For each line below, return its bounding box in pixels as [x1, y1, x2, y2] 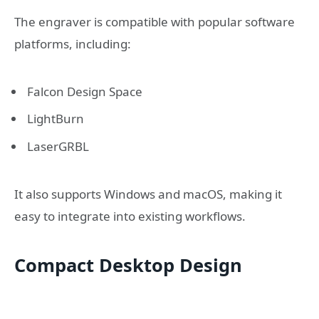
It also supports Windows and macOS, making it [14, 185, 282, 202]
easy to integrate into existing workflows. [14, 207, 246, 224]
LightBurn [27, 110, 84, 127]
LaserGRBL [27, 137, 89, 155]
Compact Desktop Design [14, 252, 242, 277]
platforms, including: [14, 35, 131, 52]
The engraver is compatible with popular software [14, 13, 295, 30]
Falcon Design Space [27, 83, 142, 100]
